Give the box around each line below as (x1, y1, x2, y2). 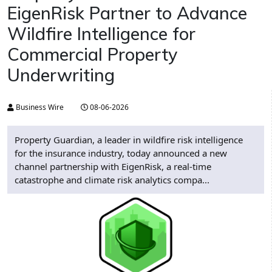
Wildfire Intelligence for (7, 22, 195, 45)
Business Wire (14, 102, 64, 113)
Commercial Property (7, 43, 177, 66)
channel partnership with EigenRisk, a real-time (15, 160, 211, 173)
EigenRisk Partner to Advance (7, 2, 247, 24)
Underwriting (7, 64, 115, 86)
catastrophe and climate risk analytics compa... (15, 174, 209, 186)
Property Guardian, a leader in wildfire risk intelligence (15, 134, 243, 146)
